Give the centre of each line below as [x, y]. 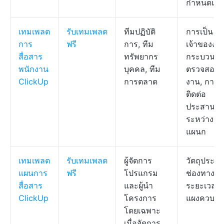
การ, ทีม [139, 44]
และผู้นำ [138, 185]
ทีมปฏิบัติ [140, 31]
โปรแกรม [141, 173]
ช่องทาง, [201, 173]
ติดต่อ [196, 94]
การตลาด [141, 81]
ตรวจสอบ [203, 69]
